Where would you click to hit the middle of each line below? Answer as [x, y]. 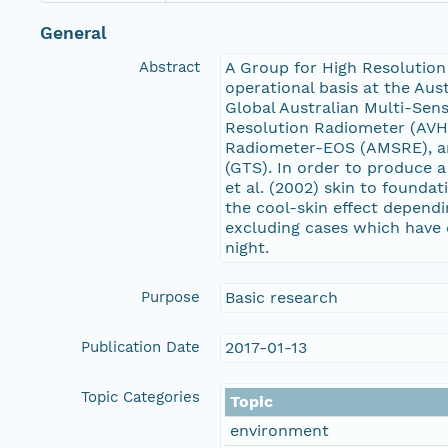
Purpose [170, 297]
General [73, 33]
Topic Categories [140, 397]
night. [247, 248]
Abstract [169, 67]
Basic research [281, 298]
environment [279, 431]
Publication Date [140, 347]
